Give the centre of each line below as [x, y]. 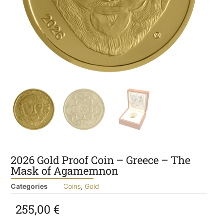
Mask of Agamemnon [64, 170]
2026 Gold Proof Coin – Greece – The [100, 160]
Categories [29, 186]
